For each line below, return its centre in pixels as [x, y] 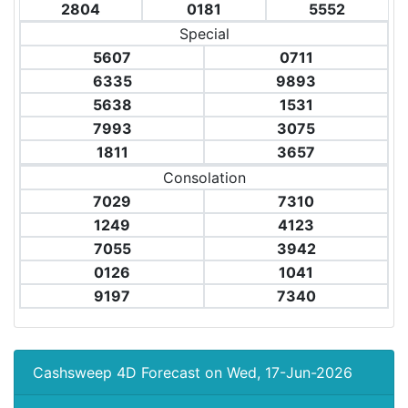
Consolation [204, 178]
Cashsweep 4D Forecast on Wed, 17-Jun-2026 [193, 372]
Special [204, 34]
